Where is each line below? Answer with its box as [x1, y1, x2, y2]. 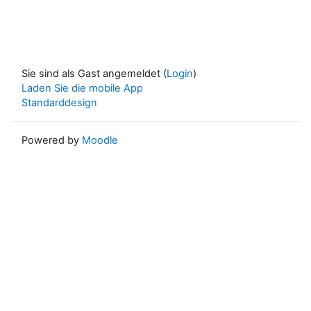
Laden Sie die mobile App [22, 82, 143, 94]
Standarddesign [22, 96, 97, 109]
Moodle [82, 134, 118, 146]
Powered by [22, 134, 82, 146]
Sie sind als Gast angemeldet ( [22, 67, 167, 80]
